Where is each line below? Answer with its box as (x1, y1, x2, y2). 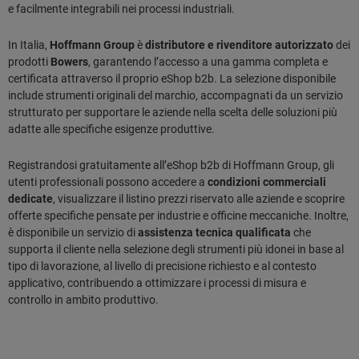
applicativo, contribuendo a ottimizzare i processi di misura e (8, 276, 306, 289)
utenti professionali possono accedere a (8, 175, 208, 188)
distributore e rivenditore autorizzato (145, 38, 333, 51)
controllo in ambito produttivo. (8, 292, 159, 306)
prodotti (8, 54, 50, 68)
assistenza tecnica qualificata (138, 225, 291, 239)
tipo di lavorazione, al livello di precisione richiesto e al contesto (8, 259, 317, 272)
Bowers (50, 54, 88, 68)
